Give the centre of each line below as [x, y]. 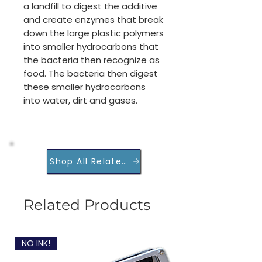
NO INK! [36, 244]
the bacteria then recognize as [92, 60]
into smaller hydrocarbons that [91, 47]
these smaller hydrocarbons [85, 87]
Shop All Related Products [112, 161]
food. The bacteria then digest [91, 74]
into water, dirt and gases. [80, 101]
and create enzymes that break [93, 20]
